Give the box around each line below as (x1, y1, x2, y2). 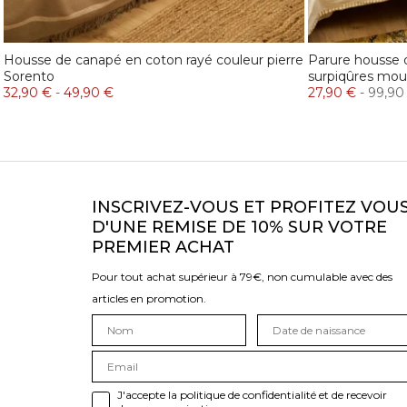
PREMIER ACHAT (92, 236, 234, 257)
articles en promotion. (92, 291, 206, 305)
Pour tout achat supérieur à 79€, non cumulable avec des (92, 269, 392, 283)
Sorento (4, 67, 55, 84)
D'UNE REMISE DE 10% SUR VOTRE (92, 216, 387, 237)
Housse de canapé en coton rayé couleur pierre (4, 51, 303, 68)
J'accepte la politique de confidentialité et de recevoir (117, 387, 387, 402)
